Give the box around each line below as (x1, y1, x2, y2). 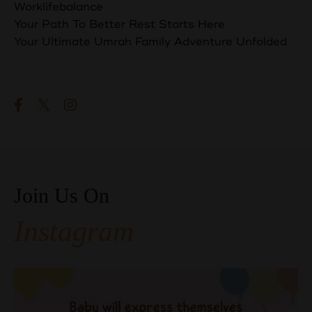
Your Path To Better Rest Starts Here (14, 17, 225, 31)
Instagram (14, 214, 134, 247)
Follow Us (14, 70, 72, 86)
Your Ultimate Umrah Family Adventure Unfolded (14, 34, 287, 49)
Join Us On (14, 183, 115, 207)
